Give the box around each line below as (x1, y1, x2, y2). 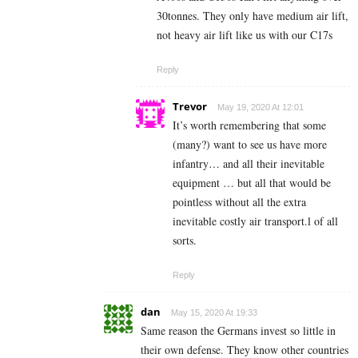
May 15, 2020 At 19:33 (171, 308, 257, 318)
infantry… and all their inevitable (173, 156, 324, 172)
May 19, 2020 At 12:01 (217, 102, 304, 113)
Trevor (173, 99, 207, 114)
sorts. (173, 233, 197, 249)
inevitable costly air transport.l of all (173, 213, 338, 229)
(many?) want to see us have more (173, 137, 327, 153)
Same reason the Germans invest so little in (141, 323, 336, 339)
